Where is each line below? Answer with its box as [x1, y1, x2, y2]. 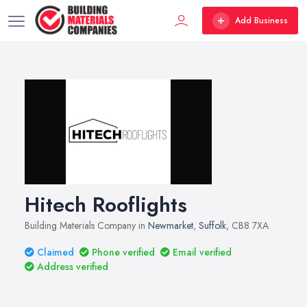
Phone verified [92, 245, 155, 259]
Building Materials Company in [25, 219, 148, 232]
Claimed [37, 245, 74, 259]
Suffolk [199, 219, 226, 232]
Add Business [235, 14, 288, 27]
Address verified [37, 260, 108, 273]
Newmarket [148, 219, 193, 232]
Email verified [173, 245, 232, 259]
